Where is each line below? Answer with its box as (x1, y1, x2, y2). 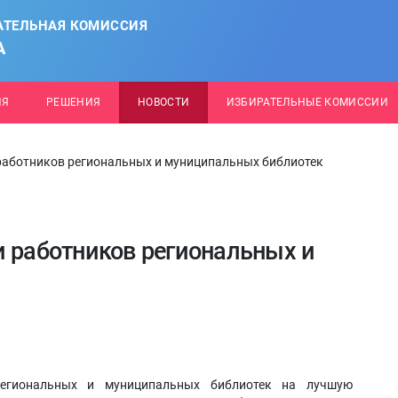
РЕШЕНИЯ (45, 96, 101, 108)
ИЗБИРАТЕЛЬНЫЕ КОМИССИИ (226, 96, 389, 108)
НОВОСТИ (137, 96, 190, 108)
